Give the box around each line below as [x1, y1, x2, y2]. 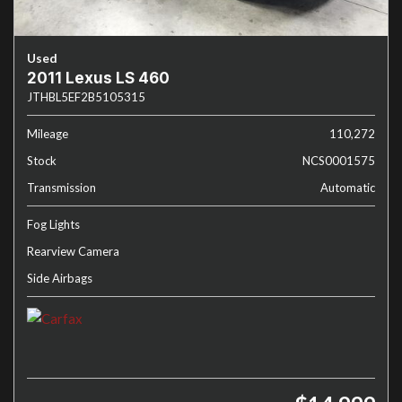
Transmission [27, 180, 96, 195]
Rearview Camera [27, 244, 119, 258]
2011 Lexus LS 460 [27, 69, 170, 87]
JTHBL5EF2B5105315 [27, 90, 145, 104]
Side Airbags [27, 271, 92, 285]
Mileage [27, 127, 68, 141]
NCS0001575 [302, 153, 375, 168]
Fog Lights [27, 217, 80, 232]
